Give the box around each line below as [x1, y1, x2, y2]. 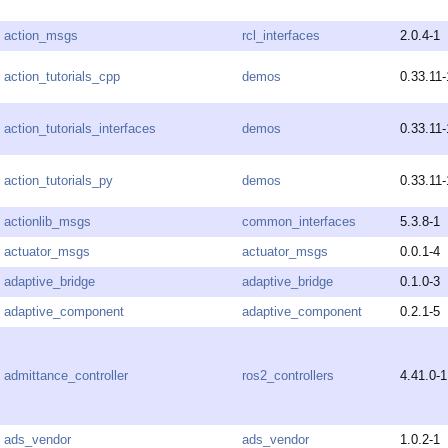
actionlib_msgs [4, 214, 91, 230]
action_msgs [4, 28, 78, 44]
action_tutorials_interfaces [4, 121, 156, 137]
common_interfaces [242, 214, 356, 230]
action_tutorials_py [4, 173, 113, 189]
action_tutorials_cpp [4, 69, 120, 85]
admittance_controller [4, 368, 128, 384]
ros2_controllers [242, 368, 334, 384]
